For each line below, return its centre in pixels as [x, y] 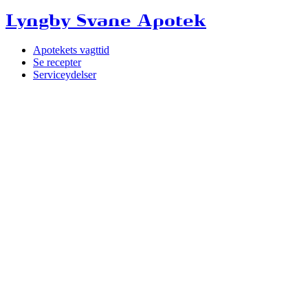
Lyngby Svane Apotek [106, 22]
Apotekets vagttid [71, 49]
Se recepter [57, 62]
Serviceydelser [65, 74]
